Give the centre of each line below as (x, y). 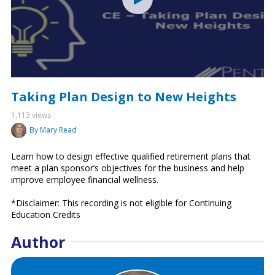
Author (38, 242)
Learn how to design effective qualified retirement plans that (130, 156)
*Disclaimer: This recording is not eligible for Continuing (121, 203)
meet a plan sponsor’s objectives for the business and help (127, 168)
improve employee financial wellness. (84, 179)
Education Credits (45, 214)
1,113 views (31, 115)
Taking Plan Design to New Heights (123, 96)
